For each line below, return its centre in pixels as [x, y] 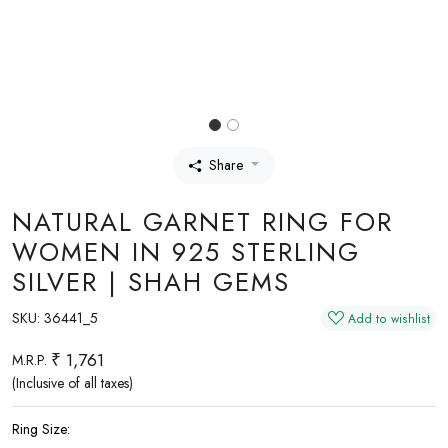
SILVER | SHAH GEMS [151, 282]
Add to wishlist [388, 318]
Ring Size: [41, 429]
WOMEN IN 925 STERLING [186, 252]
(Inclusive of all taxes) [72, 383]
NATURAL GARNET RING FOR [202, 222]
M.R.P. [29, 359]
